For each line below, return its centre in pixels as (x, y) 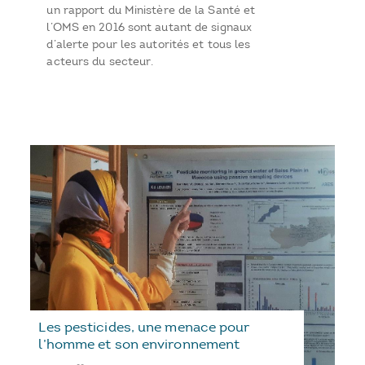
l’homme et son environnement (139, 344)
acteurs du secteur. (100, 61)
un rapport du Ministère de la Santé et (151, 10)
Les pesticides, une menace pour (144, 327)
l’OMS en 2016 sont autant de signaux (150, 27)
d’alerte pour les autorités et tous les (149, 44)
